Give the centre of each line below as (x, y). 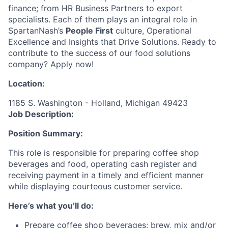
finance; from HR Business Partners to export (95, 8)
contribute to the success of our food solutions (99, 53)
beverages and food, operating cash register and (103, 164)
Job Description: (41, 114)
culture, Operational (152, 30)
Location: (26, 83)
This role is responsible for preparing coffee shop (104, 152)
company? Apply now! (51, 64)
